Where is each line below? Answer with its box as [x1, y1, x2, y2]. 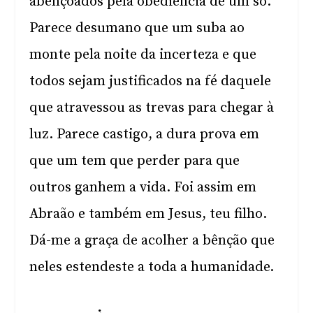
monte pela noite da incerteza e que [29, 46, 257, 64]
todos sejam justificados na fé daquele [29, 73, 272, 90]
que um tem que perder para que [29, 152, 240, 170]
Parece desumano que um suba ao [29, 20, 245, 37]
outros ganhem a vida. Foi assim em [29, 179, 257, 196]
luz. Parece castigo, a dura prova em [29, 126, 260, 143]
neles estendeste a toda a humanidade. [29, 259, 275, 276]
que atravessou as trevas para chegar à [29, 99, 275, 117]
